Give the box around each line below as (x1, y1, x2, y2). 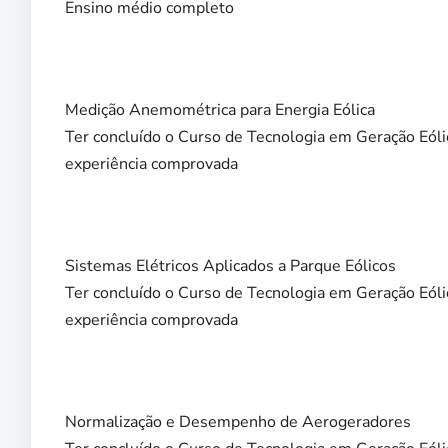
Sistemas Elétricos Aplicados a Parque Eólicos (65, 255, 396, 278)
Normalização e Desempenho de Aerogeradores (65, 411, 411, 434)
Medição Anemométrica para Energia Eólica (65, 99, 375, 122)
